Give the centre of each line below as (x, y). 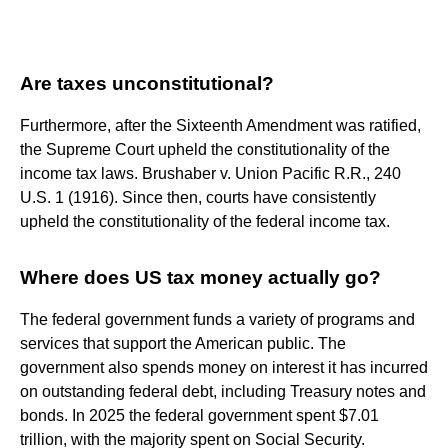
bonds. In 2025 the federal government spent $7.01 (199, 415)
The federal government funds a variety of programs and (217, 319)
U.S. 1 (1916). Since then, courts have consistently (198, 197)
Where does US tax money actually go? (200, 277)
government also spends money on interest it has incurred (224, 367)
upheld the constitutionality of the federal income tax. (205, 221)
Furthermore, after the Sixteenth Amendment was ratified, (220, 125)
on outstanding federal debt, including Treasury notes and (223, 391)
